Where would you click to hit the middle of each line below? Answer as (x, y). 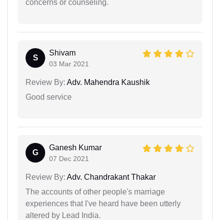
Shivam (62, 53)
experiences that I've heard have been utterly (103, 204)
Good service (49, 97)
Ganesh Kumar (75, 148)
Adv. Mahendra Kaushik (108, 82)
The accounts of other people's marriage (95, 192)
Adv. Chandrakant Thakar (110, 177)
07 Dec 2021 (69, 159)
